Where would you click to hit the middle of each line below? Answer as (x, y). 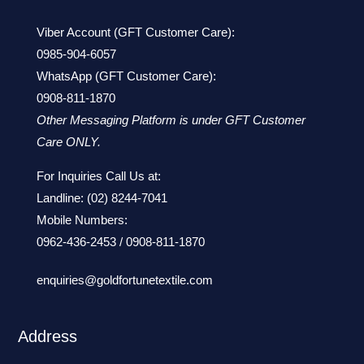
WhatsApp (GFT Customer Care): (126, 76)
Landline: (61, 197)
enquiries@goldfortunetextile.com (124, 279)
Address (48, 336)
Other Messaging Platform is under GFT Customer (171, 119)
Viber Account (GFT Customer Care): (135, 32)
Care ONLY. (70, 141)
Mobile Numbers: (82, 219)
